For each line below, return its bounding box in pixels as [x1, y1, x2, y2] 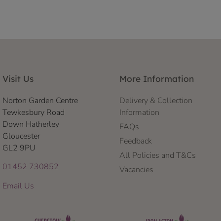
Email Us [2, 180, 34, 191]
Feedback [119, 136, 152, 147]
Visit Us [2, 74, 34, 84]
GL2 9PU [2, 143, 36, 154]
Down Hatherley [2, 119, 59, 130]
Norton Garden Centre [2, 95, 78, 107]
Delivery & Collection [119, 95, 192, 107]
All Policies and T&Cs [119, 150, 196, 161]
